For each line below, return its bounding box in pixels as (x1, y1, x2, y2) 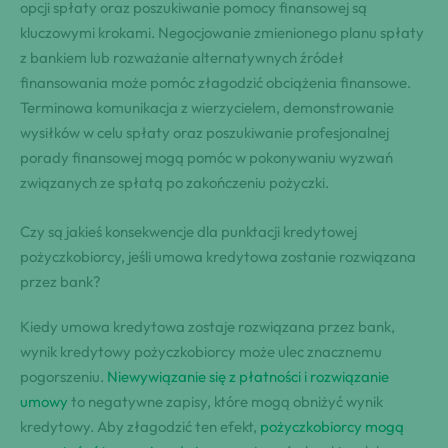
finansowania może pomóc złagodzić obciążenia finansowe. (20, 72, 411, 92)
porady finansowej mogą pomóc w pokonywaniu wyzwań (20, 147, 393, 167)
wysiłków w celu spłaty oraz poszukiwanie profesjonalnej (20, 122, 389, 142)
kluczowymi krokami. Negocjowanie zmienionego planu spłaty (20, 22, 424, 42)
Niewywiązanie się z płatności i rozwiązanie (107, 366, 389, 386)
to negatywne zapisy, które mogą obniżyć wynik (68, 391, 383, 411)
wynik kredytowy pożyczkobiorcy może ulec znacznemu (20, 341, 382, 361)
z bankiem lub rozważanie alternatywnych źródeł (20, 47, 344, 67)
